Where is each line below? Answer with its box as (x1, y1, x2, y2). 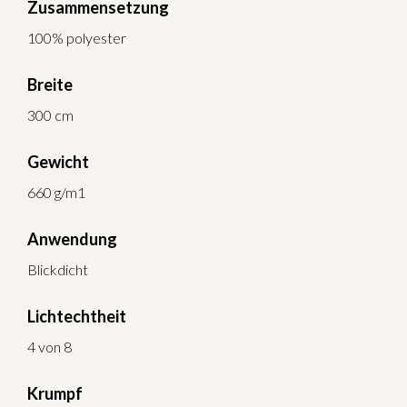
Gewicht (27, 152, 89, 173)
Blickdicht (27, 261, 88, 279)
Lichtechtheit (27, 306, 126, 327)
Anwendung (27, 229, 117, 250)
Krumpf (27, 383, 83, 404)
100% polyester (27, 29, 126, 47)
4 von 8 (27, 338, 72, 356)
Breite (27, 74, 73, 95)
